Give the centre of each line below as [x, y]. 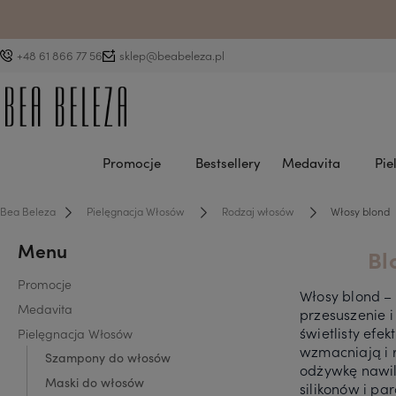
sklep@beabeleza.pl [172, 55]
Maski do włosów [95, 382]
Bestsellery [228, 163]
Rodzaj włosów [257, 210]
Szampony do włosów [108, 357]
